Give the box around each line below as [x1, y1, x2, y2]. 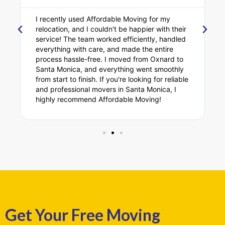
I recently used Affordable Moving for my [36, 15, 170, 24]
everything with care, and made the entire [36, 45, 173, 54]
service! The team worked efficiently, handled [36, 35, 186, 44]
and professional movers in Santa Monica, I [36, 85, 176, 94]
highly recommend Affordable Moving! [36, 95, 161, 104]
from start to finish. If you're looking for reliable [36, 75, 188, 84]
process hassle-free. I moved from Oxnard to [36, 55, 183, 64]
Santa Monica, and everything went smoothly [36, 65, 184, 74]
